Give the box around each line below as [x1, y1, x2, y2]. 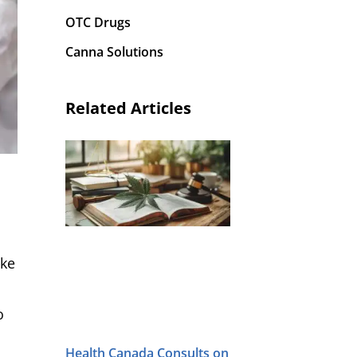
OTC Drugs [65, 14, 131, 31]
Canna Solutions [65, 43, 163, 61]
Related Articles [65, 97, 191, 119]
